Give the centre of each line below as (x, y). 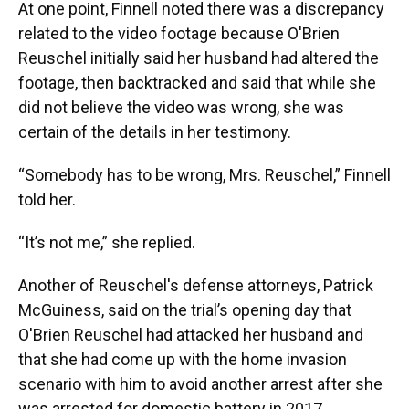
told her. (47, 199)
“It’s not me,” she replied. (107, 242)
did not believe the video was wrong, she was (181, 107)
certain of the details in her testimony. (155, 131)
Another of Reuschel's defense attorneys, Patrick (196, 285)
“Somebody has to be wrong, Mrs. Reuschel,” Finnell (204, 174)
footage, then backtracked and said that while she (197, 82)
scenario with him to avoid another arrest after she (200, 383)
